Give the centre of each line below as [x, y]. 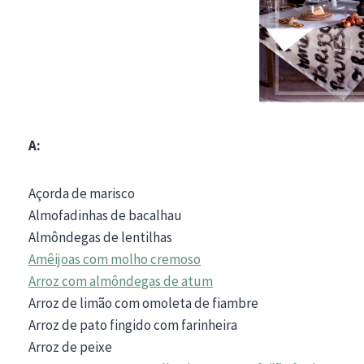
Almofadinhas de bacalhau [105, 215]
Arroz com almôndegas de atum [121, 281]
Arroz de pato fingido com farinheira [133, 325]
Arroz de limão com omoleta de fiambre [143, 303]
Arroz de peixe [70, 347]
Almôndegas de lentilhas [100, 237]
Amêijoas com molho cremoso [115, 259]
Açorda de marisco [82, 193]
